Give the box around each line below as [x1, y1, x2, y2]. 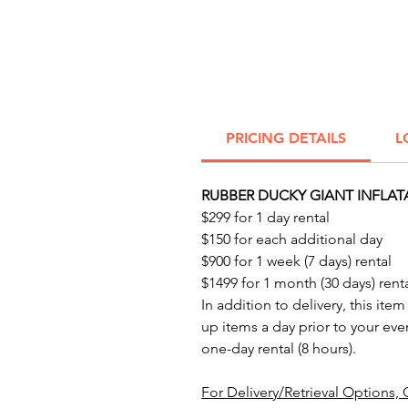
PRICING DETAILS [226, 129, 346, 147]
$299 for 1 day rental [201, 209, 330, 226]
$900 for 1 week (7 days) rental [201, 252, 392, 270]
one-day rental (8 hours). [201, 340, 356, 357]
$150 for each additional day [201, 230, 382, 248]
